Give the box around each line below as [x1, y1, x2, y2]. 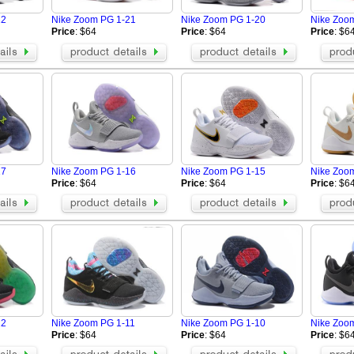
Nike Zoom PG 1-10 [181, 317, 265, 329]
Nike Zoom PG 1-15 [181, 165, 265, 177]
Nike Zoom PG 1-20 [181, 14, 265, 26]
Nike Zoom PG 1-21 [51, 14, 136, 26]
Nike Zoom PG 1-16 [51, 165, 136, 177]
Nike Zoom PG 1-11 [51, 317, 135, 329]
